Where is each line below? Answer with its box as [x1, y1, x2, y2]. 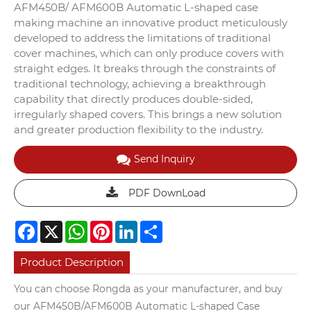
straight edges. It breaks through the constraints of [14, 61, 276, 75]
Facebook [37, 219, 88, 233]
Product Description [20, 255, 124, 269]
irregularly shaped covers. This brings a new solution [14, 107, 282, 121]
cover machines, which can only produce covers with [14, 46, 284, 60]
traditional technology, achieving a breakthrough [14, 76, 266, 90]
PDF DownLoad [128, 186, 205, 199]
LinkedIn [137, 219, 183, 233]
